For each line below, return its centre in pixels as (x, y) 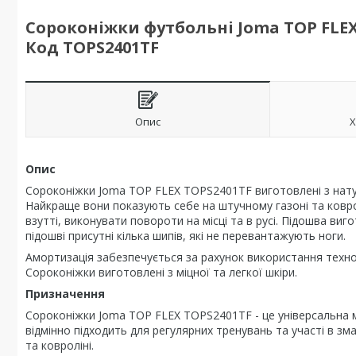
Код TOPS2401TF (92, 47)
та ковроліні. (60, 345)
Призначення (65, 294)
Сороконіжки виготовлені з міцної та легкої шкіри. (161, 272)
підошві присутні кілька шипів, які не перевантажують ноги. (186, 236)
